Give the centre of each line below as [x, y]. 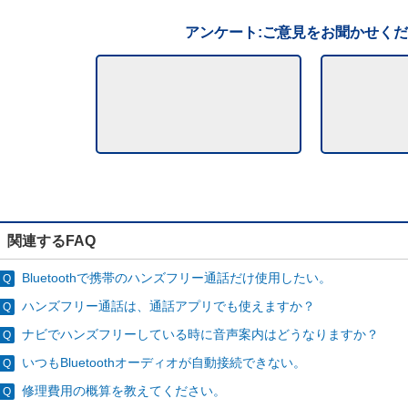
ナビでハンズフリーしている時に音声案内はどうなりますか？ [200, 334]
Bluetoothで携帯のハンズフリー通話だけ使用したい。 [177, 278]
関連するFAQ [51, 240]
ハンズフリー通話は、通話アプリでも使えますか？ [168, 306]
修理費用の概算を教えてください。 [124, 391]
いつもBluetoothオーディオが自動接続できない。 [164, 362]
